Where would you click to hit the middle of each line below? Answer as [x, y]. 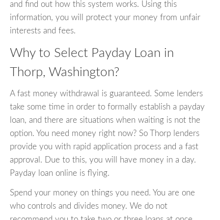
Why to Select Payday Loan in [92, 53]
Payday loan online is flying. [60, 173]
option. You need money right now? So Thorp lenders [105, 134]
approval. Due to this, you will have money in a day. [103, 160]
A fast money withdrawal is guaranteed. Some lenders [106, 94]
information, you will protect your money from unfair [105, 17]
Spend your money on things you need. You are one [102, 193]
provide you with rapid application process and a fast [104, 147]
